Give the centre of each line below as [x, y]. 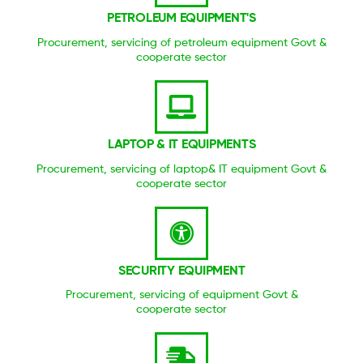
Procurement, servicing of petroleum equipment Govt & [181, 41]
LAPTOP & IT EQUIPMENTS [181, 143]
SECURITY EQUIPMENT [181, 269]
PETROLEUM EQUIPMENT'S [181, 17]
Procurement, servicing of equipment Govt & [181, 294]
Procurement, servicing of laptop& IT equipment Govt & [181, 168]
